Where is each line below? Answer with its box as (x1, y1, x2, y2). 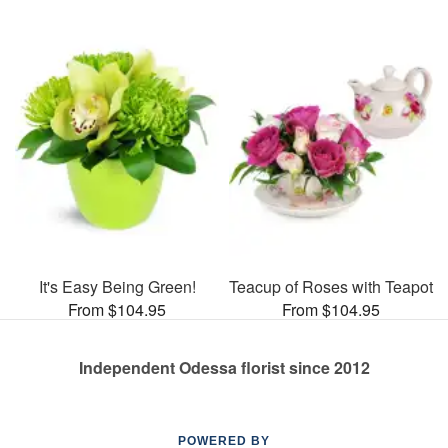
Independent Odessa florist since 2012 (78, 355, 370, 379)
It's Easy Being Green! (38, 274, 196, 298)
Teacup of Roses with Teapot (229, 274, 433, 298)
